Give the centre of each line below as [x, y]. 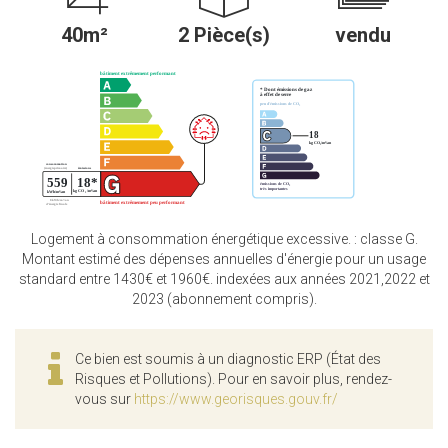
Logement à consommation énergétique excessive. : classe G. [224, 239]
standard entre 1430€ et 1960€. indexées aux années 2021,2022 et [224, 279]
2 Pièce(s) [223, 35]
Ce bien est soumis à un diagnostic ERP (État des [228, 359]
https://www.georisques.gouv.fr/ [236, 399]
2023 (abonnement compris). [224, 299]
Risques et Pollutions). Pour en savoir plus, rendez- [233, 379]
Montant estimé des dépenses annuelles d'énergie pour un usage [224, 259]
